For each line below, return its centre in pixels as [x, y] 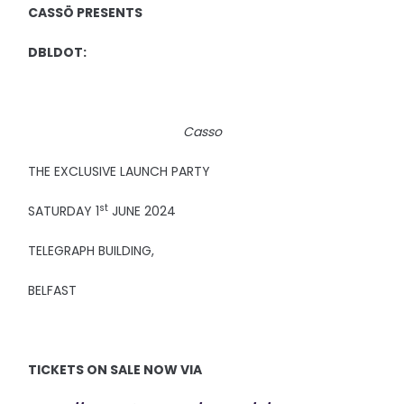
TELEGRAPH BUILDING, [92, 251]
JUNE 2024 [142, 211]
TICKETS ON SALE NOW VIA [115, 370]
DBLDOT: [58, 52]
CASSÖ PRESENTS [86, 13]
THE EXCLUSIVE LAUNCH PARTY [119, 171]
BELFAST [53, 290]
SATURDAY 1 [64, 211]
